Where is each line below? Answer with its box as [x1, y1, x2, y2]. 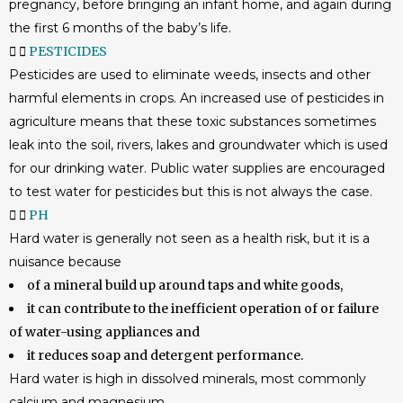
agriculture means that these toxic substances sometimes [9, 113, 376, 130]
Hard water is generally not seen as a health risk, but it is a [9, 230, 370, 246]
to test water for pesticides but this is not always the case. [9, 184, 372, 200]
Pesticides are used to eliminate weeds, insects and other [9, 67, 371, 83]
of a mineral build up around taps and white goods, [27, 277, 343, 293]
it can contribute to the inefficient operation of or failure [27, 300, 379, 317]
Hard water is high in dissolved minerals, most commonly [9, 371, 366, 387]
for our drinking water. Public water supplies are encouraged [9, 160, 385, 176]
